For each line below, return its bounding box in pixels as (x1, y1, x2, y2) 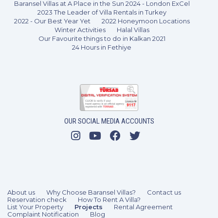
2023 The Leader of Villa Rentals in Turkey (37, 8, 166, 17)
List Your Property (7, 203, 63, 211)
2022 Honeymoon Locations (101, 17, 190, 25)
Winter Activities (54, 26, 106, 34)
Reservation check (7, 196, 67, 204)
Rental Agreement (114, 203, 173, 211)
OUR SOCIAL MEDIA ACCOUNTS (64, 117, 154, 126)
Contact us (147, 188, 181, 197)
